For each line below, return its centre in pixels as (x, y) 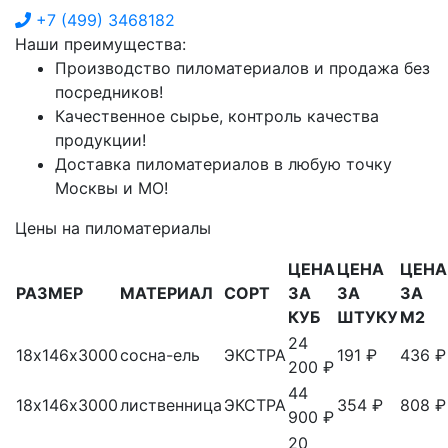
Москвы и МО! (111, 187)
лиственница (171, 404)
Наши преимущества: (100, 43)
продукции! (100, 139)
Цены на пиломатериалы (113, 227)
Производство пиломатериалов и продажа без (242, 67)
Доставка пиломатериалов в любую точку (223, 163)
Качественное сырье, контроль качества (217, 115)
